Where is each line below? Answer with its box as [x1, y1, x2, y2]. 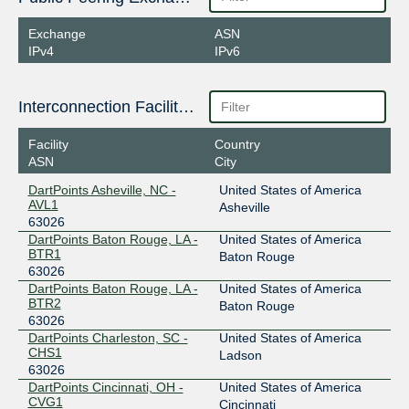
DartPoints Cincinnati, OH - [27, 379, 184, 394]
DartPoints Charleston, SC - [27, 330, 188, 345]
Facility [27, 136, 68, 152]
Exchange [27, 26, 86, 42]
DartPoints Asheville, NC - [27, 182, 176, 197]
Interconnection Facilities [177, 98, 194, 117]
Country [214, 136, 260, 152]
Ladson [218, 347, 262, 362]
